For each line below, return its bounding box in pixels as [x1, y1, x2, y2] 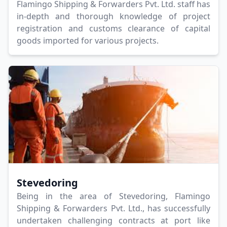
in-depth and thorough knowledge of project [17, 11, 210, 22]
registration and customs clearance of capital [17, 23, 210, 34]
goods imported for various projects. [17, 35, 159, 47]
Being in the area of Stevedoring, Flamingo [17, 191, 210, 202]
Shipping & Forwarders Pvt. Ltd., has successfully [17, 203, 210, 214]
